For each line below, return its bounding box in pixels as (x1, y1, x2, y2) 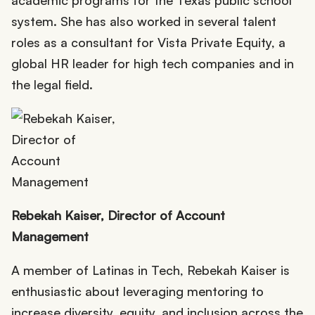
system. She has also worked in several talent (11, 13, 276, 29)
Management (11, 228, 89, 244)
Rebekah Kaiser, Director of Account (11, 207, 225, 223)
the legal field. (11, 76, 96, 92)
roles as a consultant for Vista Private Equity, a (11, 34, 285, 50)
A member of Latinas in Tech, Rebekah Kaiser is (11, 262, 290, 278)
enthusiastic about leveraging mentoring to (11, 283, 264, 299)
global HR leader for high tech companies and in (11, 55, 294, 71)
